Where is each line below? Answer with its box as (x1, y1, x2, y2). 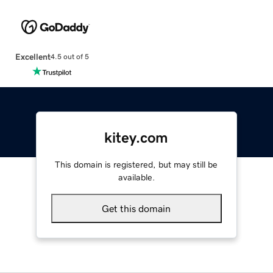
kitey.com (104, 130, 169, 145)
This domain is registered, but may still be (55, 160, 218, 169)
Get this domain (102, 203, 171, 213)
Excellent (15, 52, 51, 61)
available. (118, 172, 155, 182)
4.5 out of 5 (50, 53, 89, 61)
